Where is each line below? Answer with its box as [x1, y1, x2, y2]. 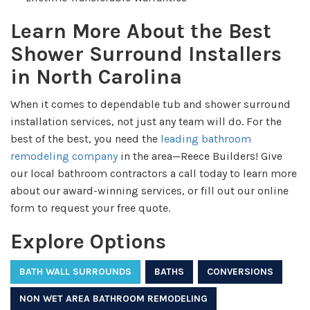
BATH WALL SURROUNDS [19, 266, 131, 278]
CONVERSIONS [207, 266, 273, 278]
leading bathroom [161, 132, 251, 146]
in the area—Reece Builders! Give [118, 149, 282, 163]
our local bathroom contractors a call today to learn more [10, 167, 297, 181]
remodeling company [10, 149, 118, 163]
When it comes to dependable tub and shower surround [10, 98, 291, 111]
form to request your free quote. [10, 201, 170, 215]
